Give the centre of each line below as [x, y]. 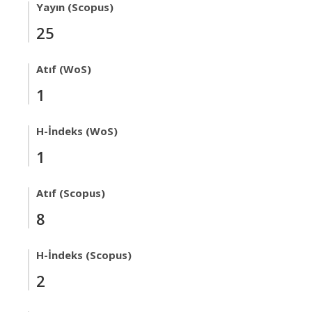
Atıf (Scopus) [71, 193]
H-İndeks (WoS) [77, 131]
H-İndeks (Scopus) [84, 255]
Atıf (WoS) [64, 69]
